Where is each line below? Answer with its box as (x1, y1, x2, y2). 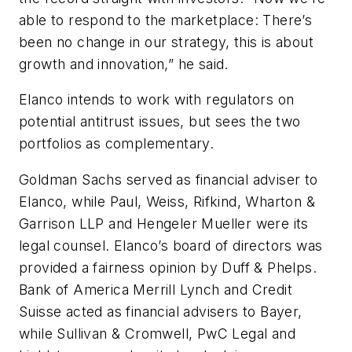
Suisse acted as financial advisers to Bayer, (19, 302, 302, 320)
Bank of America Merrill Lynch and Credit (19, 280, 292, 298)
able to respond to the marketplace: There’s (19, 11, 313, 28)
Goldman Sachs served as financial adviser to (19, 170, 318, 188)
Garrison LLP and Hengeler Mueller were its (19, 214, 309, 232)
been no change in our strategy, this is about (19, 33, 313, 50)
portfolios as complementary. (19, 135, 214, 152)
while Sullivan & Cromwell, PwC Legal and (19, 324, 295, 342)
